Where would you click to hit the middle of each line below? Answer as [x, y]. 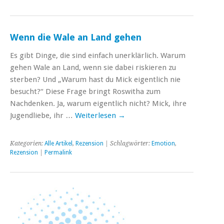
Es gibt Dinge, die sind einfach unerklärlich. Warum [98, 55]
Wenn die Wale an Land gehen [76, 37]
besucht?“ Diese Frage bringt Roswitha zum [85, 91]
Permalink [58, 152]
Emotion [163, 143]
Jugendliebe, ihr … [42, 115]
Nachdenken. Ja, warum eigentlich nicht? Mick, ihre [98, 103]
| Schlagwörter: [127, 143]
